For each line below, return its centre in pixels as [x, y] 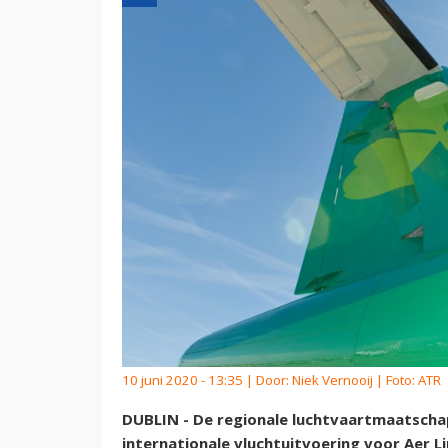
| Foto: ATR [407, 380]
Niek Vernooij [332, 380]
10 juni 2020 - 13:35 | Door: [207, 380]
